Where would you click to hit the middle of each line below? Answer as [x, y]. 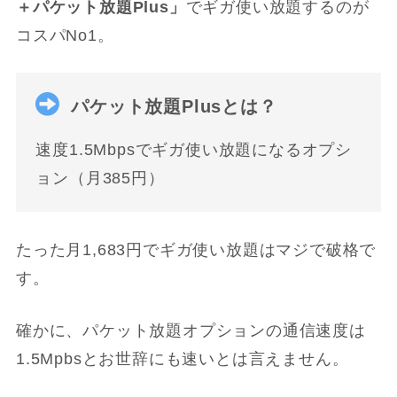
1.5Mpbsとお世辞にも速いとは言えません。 [182, 358]
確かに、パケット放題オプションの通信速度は [191, 330]
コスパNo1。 [65, 35]
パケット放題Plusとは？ [174, 106]
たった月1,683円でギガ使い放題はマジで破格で [196, 250]
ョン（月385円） [100, 178]
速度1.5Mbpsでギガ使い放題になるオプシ [194, 149]
